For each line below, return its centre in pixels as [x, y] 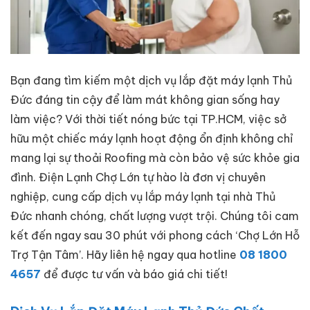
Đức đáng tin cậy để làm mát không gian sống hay [145, 99]
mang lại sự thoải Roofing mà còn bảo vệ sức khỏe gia [155, 157]
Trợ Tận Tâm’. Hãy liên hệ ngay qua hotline [125, 254]
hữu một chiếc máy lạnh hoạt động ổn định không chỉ [152, 138]
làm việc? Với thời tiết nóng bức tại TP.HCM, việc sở [148, 119]
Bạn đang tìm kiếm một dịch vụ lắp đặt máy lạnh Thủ [151, 80]
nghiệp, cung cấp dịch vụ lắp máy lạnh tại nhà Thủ [143, 196]
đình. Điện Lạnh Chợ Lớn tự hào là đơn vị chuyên [138, 177]
